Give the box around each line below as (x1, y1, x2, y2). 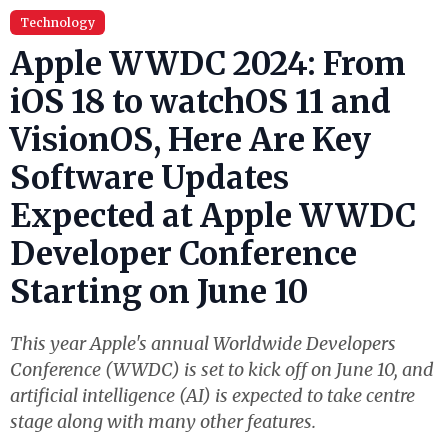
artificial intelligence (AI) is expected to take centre (10, 384, 415, 407)
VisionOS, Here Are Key (10, 120, 371, 160)
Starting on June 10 (10, 272, 308, 312)
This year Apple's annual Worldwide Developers (10, 332, 396, 355)
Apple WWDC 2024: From (10, 44, 406, 84)
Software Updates (10, 158, 289, 198)
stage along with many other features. (10, 410, 316, 433)
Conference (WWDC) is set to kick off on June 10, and (10, 358, 434, 381)
